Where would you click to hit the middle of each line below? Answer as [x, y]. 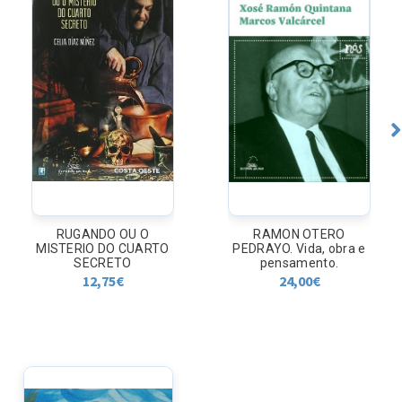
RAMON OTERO [299, 235]
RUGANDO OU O [103, 235]
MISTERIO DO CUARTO [103, 249]
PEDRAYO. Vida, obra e [299, 249]
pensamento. [299, 263]
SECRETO [103, 263]
